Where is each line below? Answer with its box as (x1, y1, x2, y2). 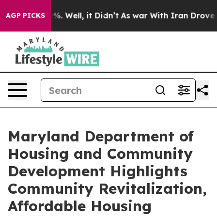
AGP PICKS (6, 11, 45, 20)
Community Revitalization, (8, 179, 207, 198)
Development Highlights (8, 162, 187, 180)
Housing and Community (8, 144, 193, 163)
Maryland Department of (8, 127, 194, 145)
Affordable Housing (8, 197, 152, 215)
